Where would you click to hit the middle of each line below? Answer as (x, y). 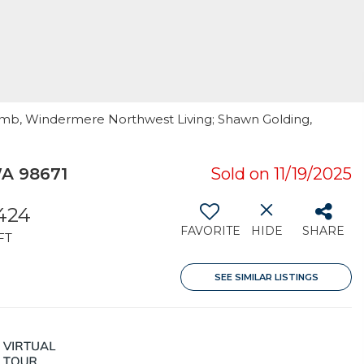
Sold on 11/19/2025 (281, 174)
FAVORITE (210, 231)
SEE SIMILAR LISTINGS (266, 277)
